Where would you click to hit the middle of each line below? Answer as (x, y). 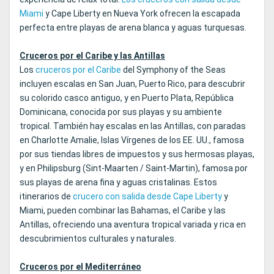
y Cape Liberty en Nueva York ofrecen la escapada (142, 14)
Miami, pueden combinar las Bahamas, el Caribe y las (123, 211)
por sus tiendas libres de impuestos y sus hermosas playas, (137, 154)
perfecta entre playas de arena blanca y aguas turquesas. (133, 28)
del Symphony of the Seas (173, 70)
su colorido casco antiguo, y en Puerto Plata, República (127, 98)
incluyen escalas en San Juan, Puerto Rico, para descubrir (132, 84)
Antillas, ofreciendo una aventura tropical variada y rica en (133, 225)
